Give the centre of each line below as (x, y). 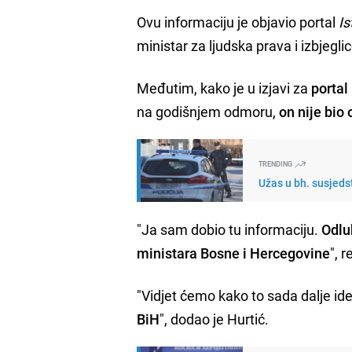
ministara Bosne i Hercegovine (234, 253)
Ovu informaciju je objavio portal (238, 22)
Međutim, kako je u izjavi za (224, 88)
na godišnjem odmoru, (208, 111)
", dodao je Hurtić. (216, 319)
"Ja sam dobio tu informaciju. (229, 229)
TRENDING (277, 163)
